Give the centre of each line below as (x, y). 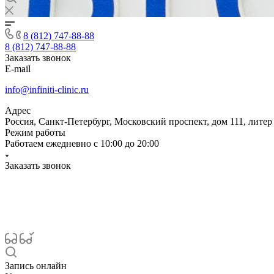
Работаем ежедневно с (53, 143)
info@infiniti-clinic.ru (47, 90)
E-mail (18, 69)
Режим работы (35, 132)
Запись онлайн (36, 266)
